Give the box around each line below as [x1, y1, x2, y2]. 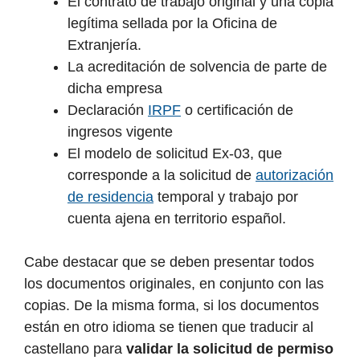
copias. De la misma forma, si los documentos [24, 297, 319, 314]
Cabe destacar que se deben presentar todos [24, 254, 314, 271]
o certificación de [181, 102, 293, 119]
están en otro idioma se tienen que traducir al [24, 319, 313, 336]
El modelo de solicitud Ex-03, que [67, 145, 282, 162]
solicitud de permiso [193, 341, 333, 358]
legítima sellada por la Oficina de [67, 15, 277, 32]
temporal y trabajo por [153, 189, 298, 206]
